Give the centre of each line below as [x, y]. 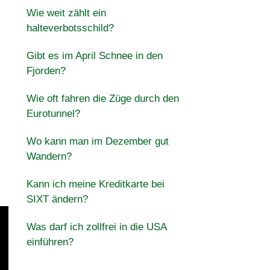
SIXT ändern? [57, 199]
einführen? [50, 242]
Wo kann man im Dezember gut [97, 141]
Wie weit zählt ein [66, 13]
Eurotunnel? [53, 114]
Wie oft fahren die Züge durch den [102, 99]
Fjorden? [46, 71]
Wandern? [49, 156]
